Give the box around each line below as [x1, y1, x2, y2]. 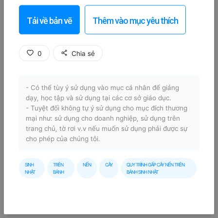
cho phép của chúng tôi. [26, 134, 100, 143]
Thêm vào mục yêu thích [92, 15, 178, 26]
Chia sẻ [72, 49, 95, 57]
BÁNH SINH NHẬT [127, 169, 159, 175]
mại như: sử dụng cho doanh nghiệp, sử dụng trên [26, 114, 180, 122]
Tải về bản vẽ [27, 15, 72, 26]
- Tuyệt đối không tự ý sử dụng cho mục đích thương [26, 104, 187, 112]
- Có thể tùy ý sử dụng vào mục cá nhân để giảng [26, 83, 179, 91]
